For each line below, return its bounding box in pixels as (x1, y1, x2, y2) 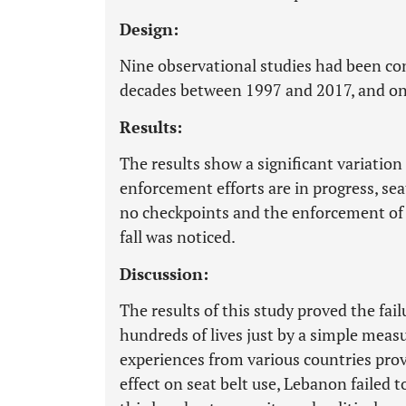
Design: (120, 18, 179, 40)
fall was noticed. (120, 226, 236, 247)
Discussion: (120, 263, 208, 285)
